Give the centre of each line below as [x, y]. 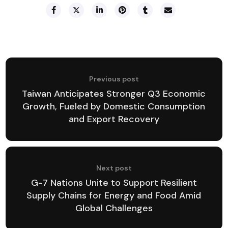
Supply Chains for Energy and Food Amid [114, 196]
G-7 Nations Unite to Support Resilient [114, 183]
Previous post [114, 79]
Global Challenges [114, 208]
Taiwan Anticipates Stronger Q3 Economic [114, 94]
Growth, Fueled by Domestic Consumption [114, 106]
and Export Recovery [114, 119]
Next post [114, 168]
